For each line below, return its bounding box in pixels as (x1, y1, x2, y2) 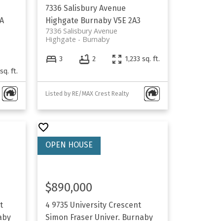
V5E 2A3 (113, 16, 141, 26)
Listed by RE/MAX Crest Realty (45, 89, 129, 97)
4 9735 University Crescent (45, 200, 142, 210)
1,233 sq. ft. (125, 55, 160, 64)
